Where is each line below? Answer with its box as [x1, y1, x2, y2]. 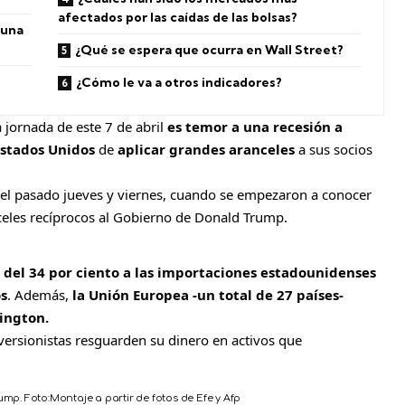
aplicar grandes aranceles [118, 140, 295, 159]
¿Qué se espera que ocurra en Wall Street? [75, 42, 344, 59]
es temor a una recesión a [167, 118, 343, 137]
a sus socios [295, 140, 372, 159]
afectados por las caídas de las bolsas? [58, 9, 298, 26]
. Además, [7, 286, 72, 305]
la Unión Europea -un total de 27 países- [72, 286, 344, 305]
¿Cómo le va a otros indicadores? [76, 74, 283, 91]
